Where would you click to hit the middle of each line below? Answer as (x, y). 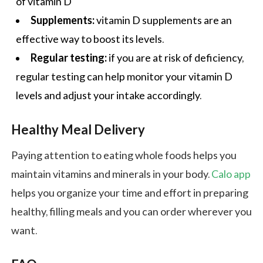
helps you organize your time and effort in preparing (130, 193)
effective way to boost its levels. (90, 40)
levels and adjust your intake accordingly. (109, 96)
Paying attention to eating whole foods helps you (124, 156)
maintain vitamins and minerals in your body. (111, 175)
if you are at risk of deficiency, (175, 58)
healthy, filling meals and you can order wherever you (131, 212)
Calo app (231, 175)
